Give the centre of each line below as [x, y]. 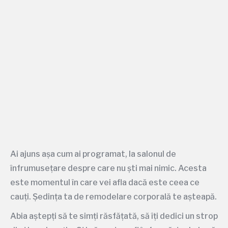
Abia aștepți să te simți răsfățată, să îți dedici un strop [114, 216]
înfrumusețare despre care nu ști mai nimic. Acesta [108, 168]
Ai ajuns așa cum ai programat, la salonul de [93, 154]
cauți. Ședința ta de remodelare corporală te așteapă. [113, 197]
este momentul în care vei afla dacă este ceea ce [105, 182]
